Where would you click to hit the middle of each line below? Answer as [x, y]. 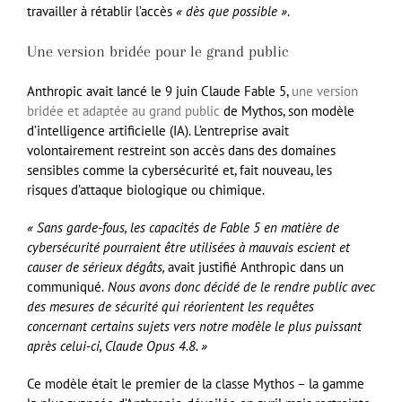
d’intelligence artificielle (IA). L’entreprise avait [158, 131]
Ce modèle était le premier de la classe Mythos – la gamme [196, 384]
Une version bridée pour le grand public [158, 52]
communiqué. [66, 287]
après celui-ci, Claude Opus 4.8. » [117, 346]
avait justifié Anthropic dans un [256, 267]
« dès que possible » [232, 12]
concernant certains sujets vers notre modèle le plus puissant [194, 327]
